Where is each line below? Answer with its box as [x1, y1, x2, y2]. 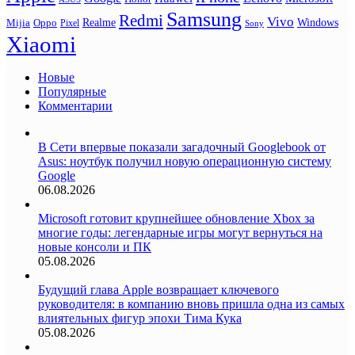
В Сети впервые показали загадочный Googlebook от [38, 139, 326, 154]
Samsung [166, 7, 242, 31]
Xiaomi [6, 31, 76, 57]
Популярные [38, 84, 106, 98]
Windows [297, 16, 338, 29]
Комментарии [38, 98, 113, 113]
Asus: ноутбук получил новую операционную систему [38, 154, 331, 168]
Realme [82, 15, 116, 29]
